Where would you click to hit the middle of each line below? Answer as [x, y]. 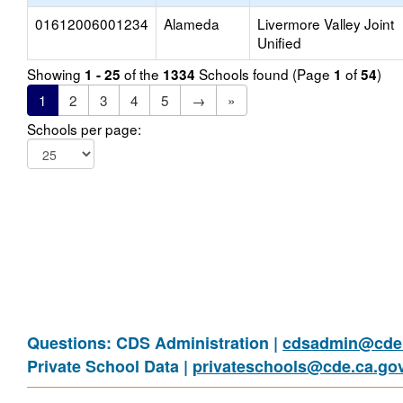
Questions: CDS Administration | [155, 343]
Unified [279, 42]
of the [142, 74]
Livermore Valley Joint [326, 23]
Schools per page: [84, 129]
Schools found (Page [264, 74]
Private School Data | [110, 366]
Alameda [192, 23]
